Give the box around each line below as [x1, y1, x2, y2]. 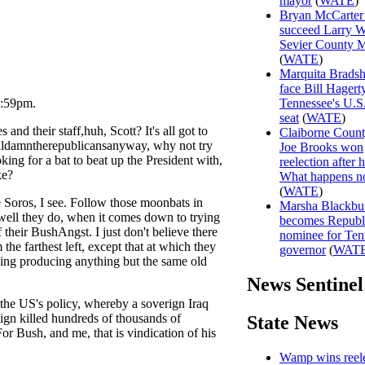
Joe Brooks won [279, 140, 363, 155]
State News [247, 311, 338, 333]
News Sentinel [247, 273, 363, 295]
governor [279, 243, 326, 257]
